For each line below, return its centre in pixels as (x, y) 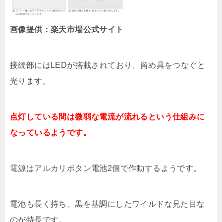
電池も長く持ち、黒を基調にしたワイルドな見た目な (108, 204)
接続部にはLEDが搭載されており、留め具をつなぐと (108, 65)
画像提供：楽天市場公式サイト (67, 30)
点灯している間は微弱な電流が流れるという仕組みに (108, 117)
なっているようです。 (51, 133)
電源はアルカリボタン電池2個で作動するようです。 (106, 168)
